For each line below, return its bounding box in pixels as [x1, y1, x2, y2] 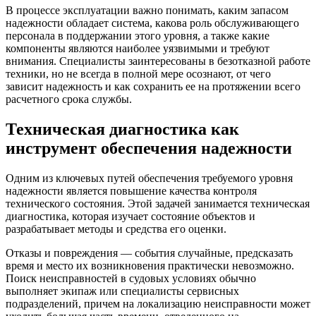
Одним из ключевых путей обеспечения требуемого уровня [6, 171, 293, 184]
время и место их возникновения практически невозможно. [6, 259, 294, 272]
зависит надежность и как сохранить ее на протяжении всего [6, 80, 300, 92]
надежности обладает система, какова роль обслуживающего [6, 16, 299, 29]
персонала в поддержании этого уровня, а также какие [6, 29, 269, 42]
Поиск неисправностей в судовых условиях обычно [6, 272, 256, 284]
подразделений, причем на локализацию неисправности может [6, 297, 310, 310]
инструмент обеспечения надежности [6, 138, 292, 157]
